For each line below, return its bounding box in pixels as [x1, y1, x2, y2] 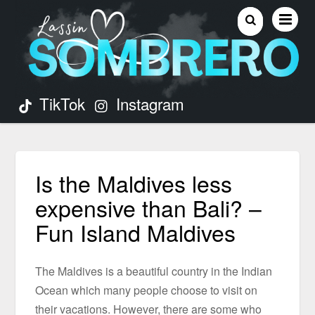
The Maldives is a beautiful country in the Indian [35, 263, 273, 280]
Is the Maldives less [35, 167, 233, 200]
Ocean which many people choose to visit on [35, 282, 258, 299]
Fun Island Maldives [35, 216, 236, 249]
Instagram [111, 92, 184, 115]
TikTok [35, 92, 86, 115]
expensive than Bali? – [35, 191, 262, 224]
